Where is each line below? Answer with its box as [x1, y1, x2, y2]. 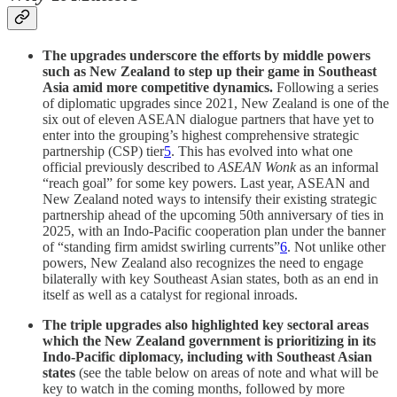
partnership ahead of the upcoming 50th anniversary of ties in [43, 206, 384, 222]
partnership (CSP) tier [43, 143, 164, 159]
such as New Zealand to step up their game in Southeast [43, 63, 377, 79]
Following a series [276, 79, 378, 95]
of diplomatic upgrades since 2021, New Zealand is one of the [43, 95, 389, 111]
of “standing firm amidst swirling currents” [43, 238, 280, 254]
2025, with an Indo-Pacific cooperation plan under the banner [43, 222, 385, 238]
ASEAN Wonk [218, 159, 296, 175]
